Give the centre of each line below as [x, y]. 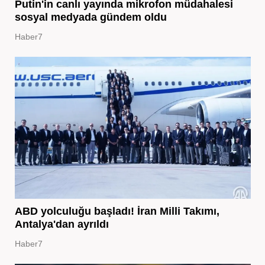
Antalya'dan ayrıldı [62, 224]
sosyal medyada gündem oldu [91, 17]
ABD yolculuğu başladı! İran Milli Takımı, [117, 211]
